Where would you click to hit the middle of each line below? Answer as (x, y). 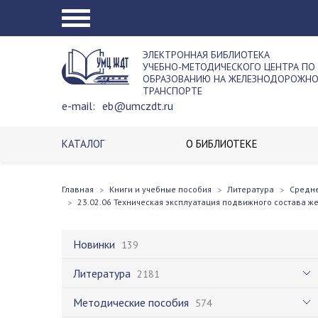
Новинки (94, 244)
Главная (78, 189)
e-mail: (78, 106)
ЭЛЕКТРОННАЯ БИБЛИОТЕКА (206, 55)
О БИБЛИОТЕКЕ (222, 144)
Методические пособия (131, 302)
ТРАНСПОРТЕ (172, 91)
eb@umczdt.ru (138, 106)
